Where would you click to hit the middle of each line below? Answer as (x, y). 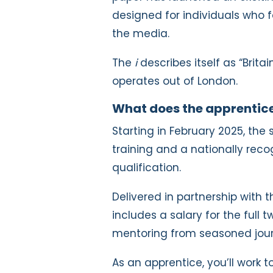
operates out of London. (175, 81)
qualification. (148, 167)
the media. (141, 33)
